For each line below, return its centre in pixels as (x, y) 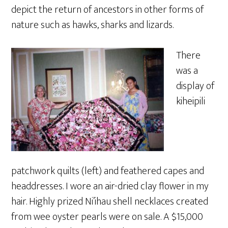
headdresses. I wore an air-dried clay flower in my (110, 186)
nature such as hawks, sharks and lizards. (93, 25)
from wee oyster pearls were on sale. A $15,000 (107, 217)
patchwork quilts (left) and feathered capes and (108, 171)
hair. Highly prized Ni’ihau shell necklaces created (110, 202)
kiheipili (191, 101)
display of (195, 86)
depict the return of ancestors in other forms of (108, 10)
